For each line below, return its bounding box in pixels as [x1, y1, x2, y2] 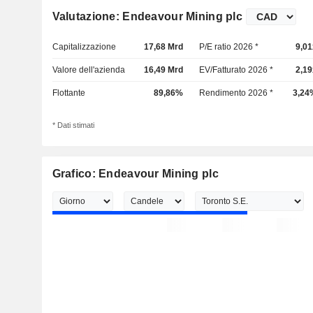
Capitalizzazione [52, 42, 116, 52]
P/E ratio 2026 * [199, 42, 259, 52]
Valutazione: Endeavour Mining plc [52, 10, 242, 22]
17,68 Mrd [143, 42, 183, 52]
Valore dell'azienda [52, 65, 125, 75]
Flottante [52, 88, 85, 98]
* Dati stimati [52, 121, 94, 130]
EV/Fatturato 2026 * [199, 65, 274, 75]
